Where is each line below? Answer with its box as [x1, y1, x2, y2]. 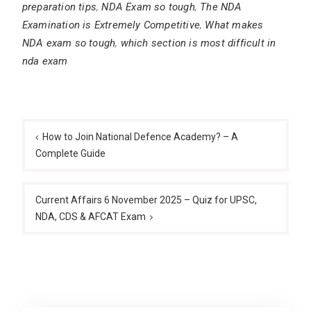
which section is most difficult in [120, 37, 276, 50]
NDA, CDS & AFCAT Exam [35, 211, 146, 223]
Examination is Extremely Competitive [22, 19, 200, 32]
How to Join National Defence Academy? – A [42, 131, 238, 143]
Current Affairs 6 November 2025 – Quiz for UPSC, [35, 194, 257, 206]
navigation [21, 129, 90, 149]
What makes [205, 19, 264, 32]
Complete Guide [35, 148, 106, 160]
